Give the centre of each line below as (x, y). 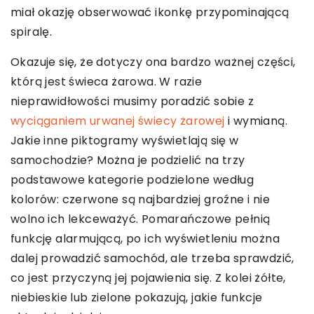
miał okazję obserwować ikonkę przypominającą (150, 13)
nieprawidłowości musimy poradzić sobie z (132, 102)
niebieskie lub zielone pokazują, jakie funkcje (137, 298)
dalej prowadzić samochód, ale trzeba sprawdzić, (152, 259)
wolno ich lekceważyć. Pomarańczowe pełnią (141, 219)
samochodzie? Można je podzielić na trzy (128, 161)
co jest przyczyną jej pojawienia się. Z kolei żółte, (148, 278)
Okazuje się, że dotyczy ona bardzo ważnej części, (153, 62)
